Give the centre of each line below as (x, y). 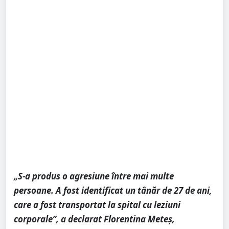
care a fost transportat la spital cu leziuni (97, 205)
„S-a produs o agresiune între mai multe (94, 176)
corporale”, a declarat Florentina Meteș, (94, 219)
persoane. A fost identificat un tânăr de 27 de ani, (113, 191)
